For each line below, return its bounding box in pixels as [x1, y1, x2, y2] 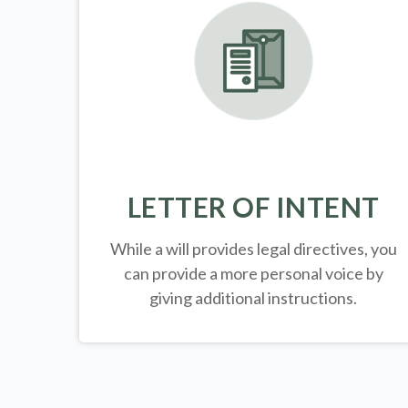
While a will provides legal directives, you [109, 239, 397, 260]
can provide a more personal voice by [123, 263, 383, 284]
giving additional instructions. [149, 288, 358, 309]
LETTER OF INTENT [127, 190, 380, 224]
